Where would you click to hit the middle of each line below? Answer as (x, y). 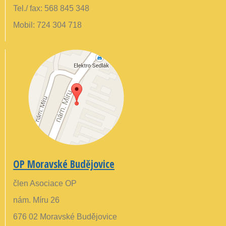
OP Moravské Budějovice (64, 164)
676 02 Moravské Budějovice (65, 217)
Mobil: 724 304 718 (47, 25)
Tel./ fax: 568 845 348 (51, 9)
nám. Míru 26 (36, 200)
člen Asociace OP (45, 184)
